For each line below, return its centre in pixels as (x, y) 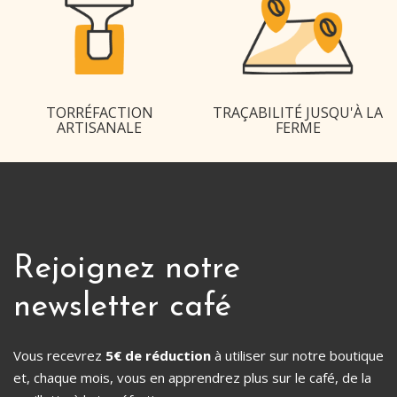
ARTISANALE (99, 128)
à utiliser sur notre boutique (297, 356)
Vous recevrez (59, 356)
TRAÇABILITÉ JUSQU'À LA (298, 113)
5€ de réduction (158, 356)
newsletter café (122, 308)
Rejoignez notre (127, 270)
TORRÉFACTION (99, 113)
